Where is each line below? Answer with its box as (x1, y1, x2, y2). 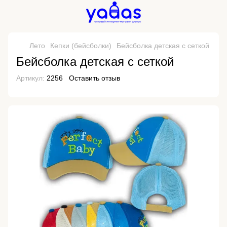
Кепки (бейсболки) (50, 42, 111, 50)
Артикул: (16, 74, 45, 82)
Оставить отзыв (69, 74, 120, 82)
